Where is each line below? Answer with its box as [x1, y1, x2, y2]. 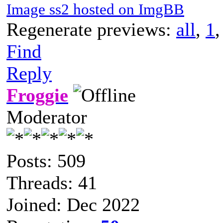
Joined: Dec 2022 [6, 194, 140, 215]
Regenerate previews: [6, 18, 176, 40]
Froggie [6, 84, 68, 106]
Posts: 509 [6, 150, 86, 171]
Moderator [6, 106, 87, 127]
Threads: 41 [6, 172, 97, 193]
